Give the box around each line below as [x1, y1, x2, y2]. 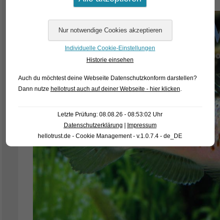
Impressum [127, 121, 157, 129]
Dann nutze [18, 85, 51, 92]
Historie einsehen [86, 56, 134, 63]
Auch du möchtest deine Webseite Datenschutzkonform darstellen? [18, 74, 197, 82]
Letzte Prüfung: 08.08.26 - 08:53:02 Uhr [57, 110, 163, 118]
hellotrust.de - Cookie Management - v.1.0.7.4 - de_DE [38, 132, 182, 139]
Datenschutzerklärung [63, 121, 123, 129]
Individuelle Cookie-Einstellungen [65, 44, 155, 52]
